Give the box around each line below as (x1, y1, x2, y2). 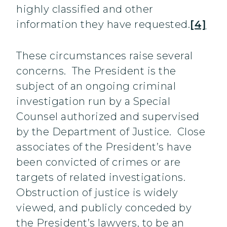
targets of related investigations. (16, 171, 188, 184)
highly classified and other (16, 3, 154, 16)
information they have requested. (16, 18, 190, 31)
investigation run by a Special (16, 95, 170, 108)
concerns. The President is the (16, 65, 176, 78)
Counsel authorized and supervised (16, 110, 200, 123)
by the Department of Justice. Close (16, 126, 205, 138)
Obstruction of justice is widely (16, 186, 178, 199)
